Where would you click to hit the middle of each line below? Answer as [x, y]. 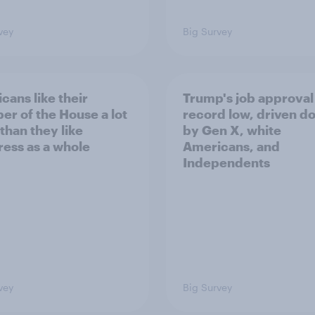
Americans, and [231, 146]
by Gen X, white [232, 130]
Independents [226, 162]
